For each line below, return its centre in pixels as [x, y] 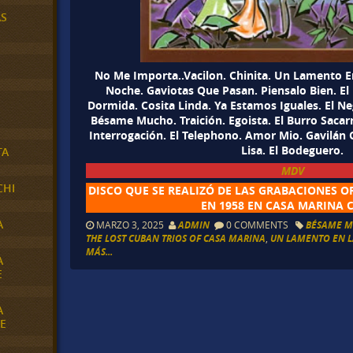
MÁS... [100, 252]
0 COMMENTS [258, 225]
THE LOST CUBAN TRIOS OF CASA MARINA [176, 239]
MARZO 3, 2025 [132, 225]
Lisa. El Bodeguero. [293, 150]
